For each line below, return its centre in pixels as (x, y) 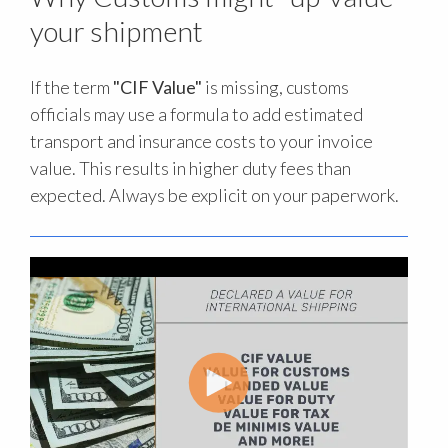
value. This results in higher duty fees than (190, 168)
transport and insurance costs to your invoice (201, 141)
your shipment (116, 31)
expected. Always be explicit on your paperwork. (214, 195)
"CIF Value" (157, 87)
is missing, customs (275, 87)
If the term (71, 87)
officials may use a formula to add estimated (196, 114)
